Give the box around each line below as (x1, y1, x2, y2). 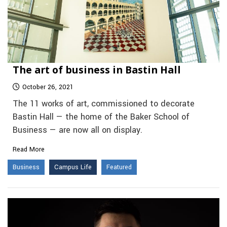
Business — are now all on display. (13, 124, 142, 137)
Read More (13, 145, 45, 155)
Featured (106, 163, 132, 172)
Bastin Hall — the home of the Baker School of (13, 111, 190, 124)
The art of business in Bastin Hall (13, 63, 181, 77)
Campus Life (54, 163, 92, 172)
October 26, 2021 (22, 83, 73, 92)
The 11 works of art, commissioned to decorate (13, 98, 195, 110)
